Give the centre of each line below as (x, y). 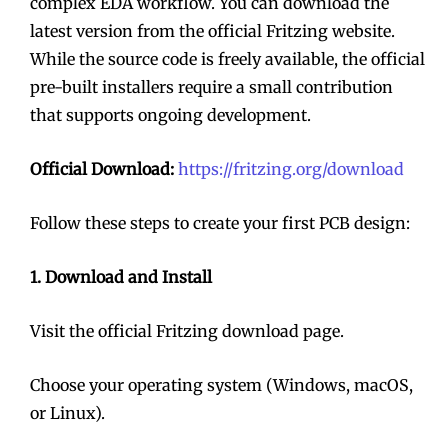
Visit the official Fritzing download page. (187, 330)
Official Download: (104, 168)
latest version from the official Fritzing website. (212, 30)
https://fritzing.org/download (291, 168)
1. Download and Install (121, 276)
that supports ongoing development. (170, 114)
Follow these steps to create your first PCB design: (220, 222)
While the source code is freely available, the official (227, 58)
